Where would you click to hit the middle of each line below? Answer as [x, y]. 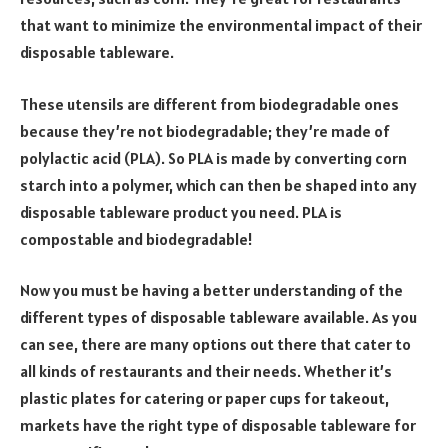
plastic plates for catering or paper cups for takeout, [204, 398]
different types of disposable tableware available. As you [218, 317]
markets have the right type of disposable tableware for [218, 425]
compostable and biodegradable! [136, 238]
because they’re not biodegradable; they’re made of [205, 130]
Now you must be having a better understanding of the [211, 290]
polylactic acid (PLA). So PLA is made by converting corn [213, 157]
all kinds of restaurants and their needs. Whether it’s [206, 371]
